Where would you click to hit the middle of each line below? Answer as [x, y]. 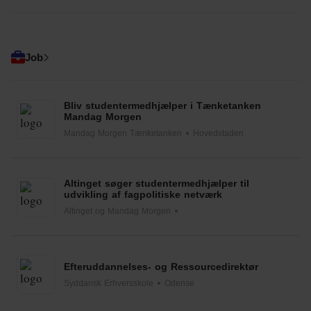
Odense [179, 283]
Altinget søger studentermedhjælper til [157, 183]
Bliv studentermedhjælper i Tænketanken [162, 105]
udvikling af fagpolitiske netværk [143, 194]
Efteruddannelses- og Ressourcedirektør [161, 266]
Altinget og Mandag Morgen [117, 211]
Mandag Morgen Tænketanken [123, 133]
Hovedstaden [218, 133]
